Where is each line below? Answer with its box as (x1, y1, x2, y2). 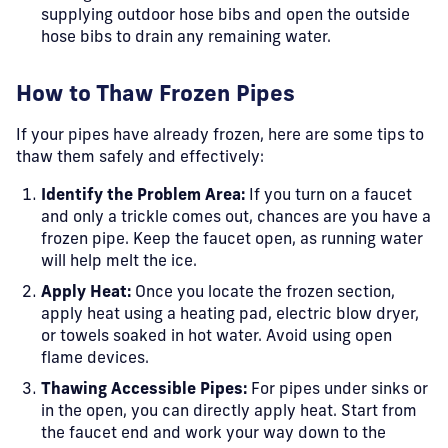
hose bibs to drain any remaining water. (41, 30, 331, 46)
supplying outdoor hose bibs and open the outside (41, 8, 410, 24)
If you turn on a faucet (245, 188, 412, 204)
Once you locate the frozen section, (131, 285, 395, 301)
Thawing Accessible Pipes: (41, 382, 247, 398)
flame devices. (41, 351, 149, 367)
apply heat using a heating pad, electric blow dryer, (41, 307, 419, 323)
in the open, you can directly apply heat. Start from (41, 404, 417, 420)
